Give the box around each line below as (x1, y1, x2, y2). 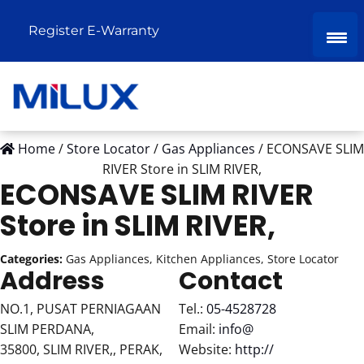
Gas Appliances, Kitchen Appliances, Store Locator (66, 251, 339, 266)
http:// (234, 340, 274, 358)
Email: (178, 320, 219, 338)
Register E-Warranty (28, 23, 159, 38)
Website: (178, 340, 235, 358)
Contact (178, 264, 283, 298)
